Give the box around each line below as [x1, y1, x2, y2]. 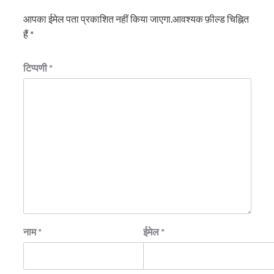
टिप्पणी [23, 61, 49, 73]
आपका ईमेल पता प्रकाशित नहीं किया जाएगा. [23, 12, 172, 24]
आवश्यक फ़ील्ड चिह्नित [172, 12, 249, 24]
